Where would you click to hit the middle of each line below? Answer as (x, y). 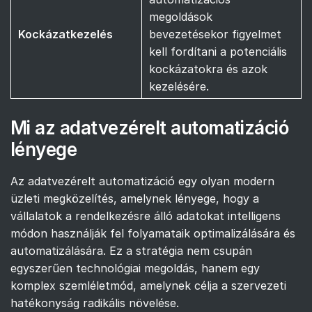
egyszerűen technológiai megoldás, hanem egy (135, 268)
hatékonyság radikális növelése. (95, 303)
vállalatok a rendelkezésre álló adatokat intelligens (146, 216)
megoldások (181, 16)
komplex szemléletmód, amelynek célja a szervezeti (148, 285)
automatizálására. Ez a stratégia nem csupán (131, 250)
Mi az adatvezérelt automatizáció (150, 127)
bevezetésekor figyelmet (215, 34)
